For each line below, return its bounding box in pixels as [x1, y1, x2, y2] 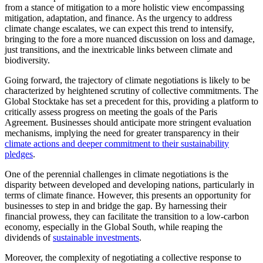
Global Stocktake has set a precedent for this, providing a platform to [5, 96, 258, 107]
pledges [5, 149, 33, 160]
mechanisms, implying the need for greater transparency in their [5, 128, 239, 139]
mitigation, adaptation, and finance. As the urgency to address [5, 13, 232, 23]
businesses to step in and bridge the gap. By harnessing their [5, 201, 227, 211]
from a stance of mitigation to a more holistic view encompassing [5, 2, 244, 13]
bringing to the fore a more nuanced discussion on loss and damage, [5, 34, 255, 45]
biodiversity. [5, 55, 52, 66]
